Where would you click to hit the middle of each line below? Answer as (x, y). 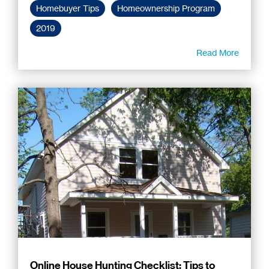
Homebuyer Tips (68, 8)
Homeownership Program (166, 8)
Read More (218, 52)
